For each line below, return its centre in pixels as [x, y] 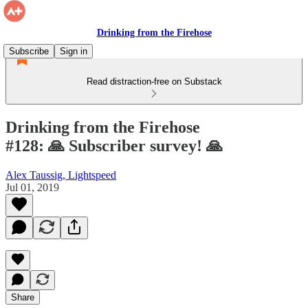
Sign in [74, 51]
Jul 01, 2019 [32, 187]
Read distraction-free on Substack [154, 81]
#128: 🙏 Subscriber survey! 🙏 [114, 145]
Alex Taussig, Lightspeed [61, 175]
